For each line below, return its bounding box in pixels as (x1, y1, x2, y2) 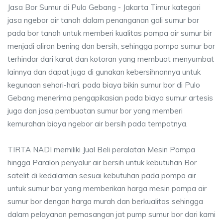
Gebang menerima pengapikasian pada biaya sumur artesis (7, 93, 213, 103)
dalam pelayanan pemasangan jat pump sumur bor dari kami (7, 210, 216, 219)
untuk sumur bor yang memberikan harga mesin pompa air (7, 184, 207, 193)
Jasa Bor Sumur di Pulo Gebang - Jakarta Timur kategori (7, 2, 201, 12)
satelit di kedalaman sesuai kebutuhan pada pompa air (7, 171, 196, 180)
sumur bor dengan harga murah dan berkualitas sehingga (7, 197, 203, 206)
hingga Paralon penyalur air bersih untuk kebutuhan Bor (7, 158, 197, 167)
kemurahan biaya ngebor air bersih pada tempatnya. (7, 119, 188, 128)
